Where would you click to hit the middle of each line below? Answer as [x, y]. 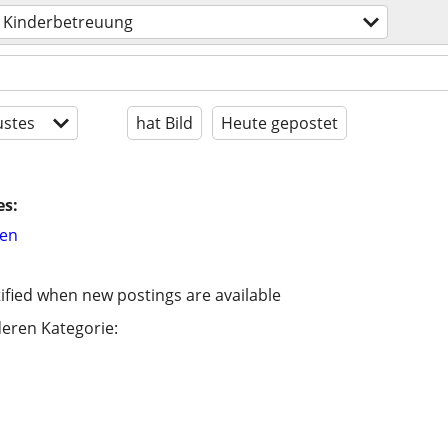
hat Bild [164, 123]
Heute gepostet [279, 123]
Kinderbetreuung [68, 22]
